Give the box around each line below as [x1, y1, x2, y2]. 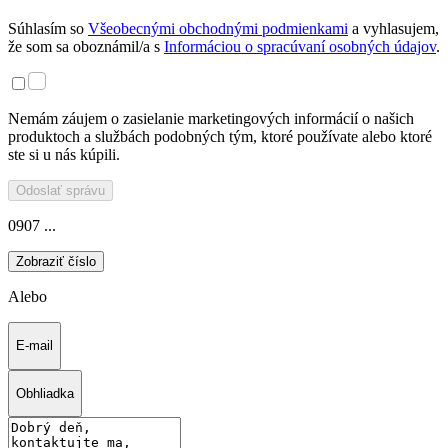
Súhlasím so [8, 20, 88, 38]
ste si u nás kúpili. [8, 146, 120, 164]
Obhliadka [16, 386, 74, 402]
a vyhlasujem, [348, 20, 439, 38]
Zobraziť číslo [16, 254, 96, 270]
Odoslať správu [16, 183, 105, 199]
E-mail [16, 338, 53, 354]
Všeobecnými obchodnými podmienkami [88, 20, 348, 38]
